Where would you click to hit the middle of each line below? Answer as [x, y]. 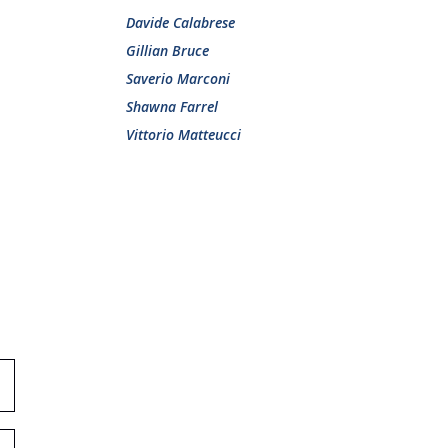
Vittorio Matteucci [183, 134]
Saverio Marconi [178, 78]
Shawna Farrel [172, 106]
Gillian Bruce [167, 50]
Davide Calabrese [180, 22]
